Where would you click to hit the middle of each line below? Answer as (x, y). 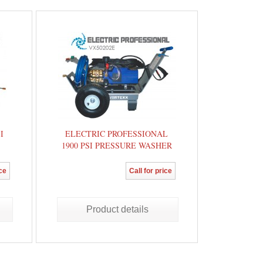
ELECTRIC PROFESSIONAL (117, 134)
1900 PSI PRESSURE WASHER (117, 145)
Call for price (151, 171)
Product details (118, 209)
